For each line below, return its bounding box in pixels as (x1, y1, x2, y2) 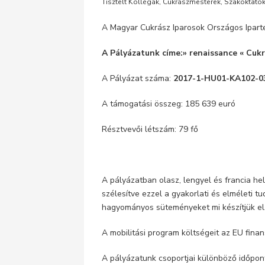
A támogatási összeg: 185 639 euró (102, 98, 235, 109)
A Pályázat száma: (102, 73, 173, 84)
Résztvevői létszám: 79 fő (102, 124, 198, 135)
